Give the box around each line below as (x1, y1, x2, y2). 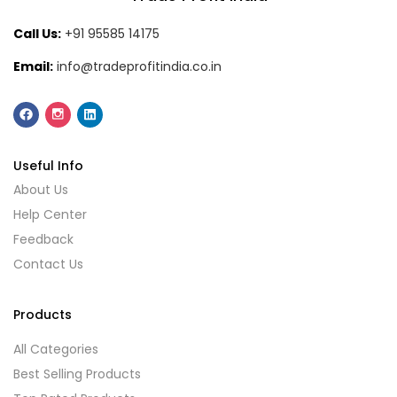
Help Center (13, 206, 87, 224)
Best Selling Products (13, 365, 141, 384)
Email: (13, 58, 53, 75)
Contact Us (13, 255, 83, 274)
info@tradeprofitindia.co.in (57, 58, 222, 75)
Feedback (13, 230, 74, 249)
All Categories (13, 340, 98, 359)
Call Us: (13, 24, 61, 43)
